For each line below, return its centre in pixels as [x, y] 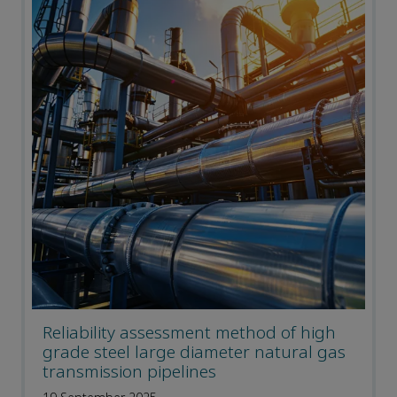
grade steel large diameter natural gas [194, 353]
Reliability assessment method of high [189, 333]
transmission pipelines [129, 372]
